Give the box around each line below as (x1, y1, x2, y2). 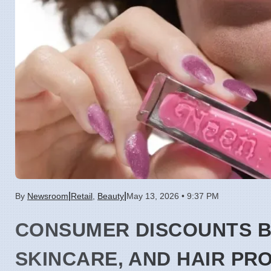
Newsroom (27, 191, 68, 201)
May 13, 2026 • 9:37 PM (126, 191, 219, 201)
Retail (71, 191, 93, 201)
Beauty (97, 191, 124, 201)
